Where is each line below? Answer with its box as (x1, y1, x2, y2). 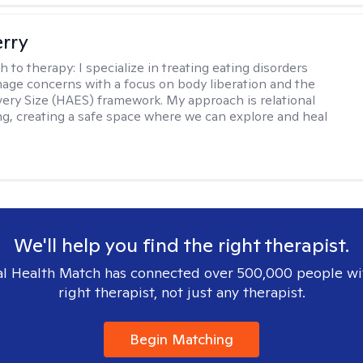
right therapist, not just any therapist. (58, 283, 305, 301)
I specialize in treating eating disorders (79, 59, 309, 76)
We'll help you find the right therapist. (14, 233, 349, 258)
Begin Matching (130, 330, 233, 348)
